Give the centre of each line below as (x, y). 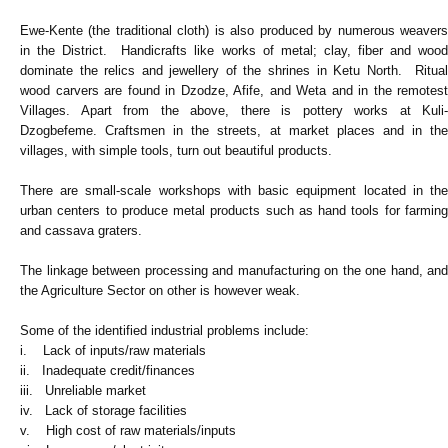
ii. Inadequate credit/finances (107, 371)
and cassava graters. (81, 231)
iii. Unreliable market (83, 391)
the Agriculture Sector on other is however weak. (160, 291)
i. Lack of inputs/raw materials (113, 351)
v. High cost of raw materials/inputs (128, 431)
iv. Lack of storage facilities (103, 411)
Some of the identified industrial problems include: (164, 331)
